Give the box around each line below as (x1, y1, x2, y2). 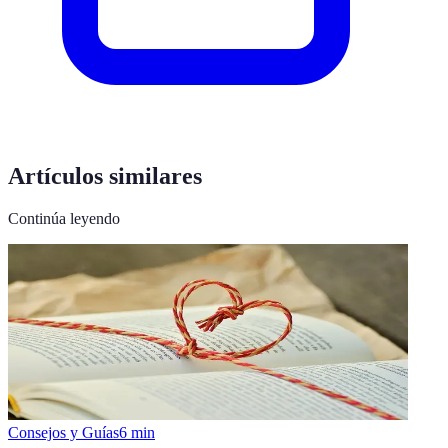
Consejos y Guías (8, 423, 119, 441)
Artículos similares (8, 162, 202, 189)
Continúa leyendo (8, 209, 120, 227)
